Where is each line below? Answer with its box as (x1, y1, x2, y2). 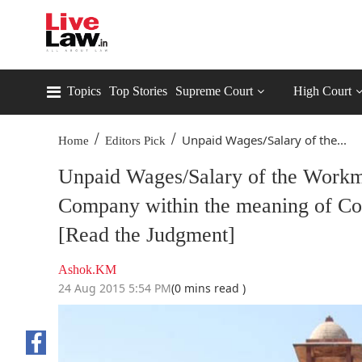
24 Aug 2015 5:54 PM (58, 280, 171, 296)
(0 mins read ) (171, 280, 246, 296)
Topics (67, 84, 101, 98)
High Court (293, 84, 351, 98)
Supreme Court (175, 84, 253, 98)
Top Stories (109, 84, 167, 98)
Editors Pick (105, 134, 166, 147)
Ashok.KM (58, 263, 116, 276)
